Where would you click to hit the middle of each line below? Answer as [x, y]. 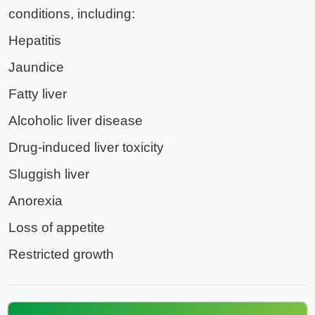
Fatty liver [38, 94]
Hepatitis [35, 40]
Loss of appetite [57, 227]
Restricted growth [61, 254]
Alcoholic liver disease [76, 120]
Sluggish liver [49, 174]
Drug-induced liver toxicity [86, 147]
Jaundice [36, 67]
